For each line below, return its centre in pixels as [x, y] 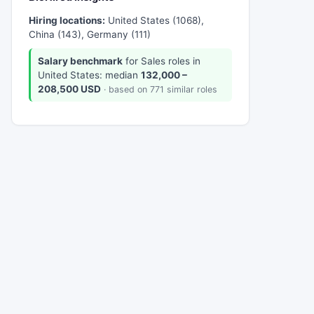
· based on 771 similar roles [160, 89]
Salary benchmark [80, 61]
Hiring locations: [67, 21]
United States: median [89, 75]
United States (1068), [155, 21]
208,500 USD [69, 89]
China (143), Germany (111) [90, 35]
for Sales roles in [161, 61]
